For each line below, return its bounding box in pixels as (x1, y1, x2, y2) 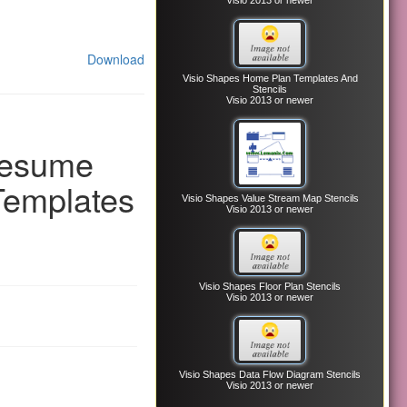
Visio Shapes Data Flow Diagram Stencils (179, 369, 362, 381)
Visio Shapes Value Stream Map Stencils (181, 192, 359, 203)
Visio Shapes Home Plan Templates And (182, 72, 358, 84)
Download (87, 50, 145, 68)
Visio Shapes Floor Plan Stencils (199, 280, 342, 292)
